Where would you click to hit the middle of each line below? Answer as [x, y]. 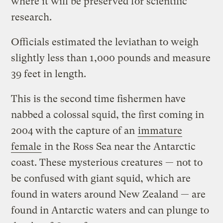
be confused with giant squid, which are [101, 178]
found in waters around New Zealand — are [109, 194]
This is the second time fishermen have [99, 99]
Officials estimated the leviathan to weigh [105, 42]
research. [32, 17]
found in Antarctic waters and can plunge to [110, 210]
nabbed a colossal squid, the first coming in [108, 114]
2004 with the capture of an [74, 130]
